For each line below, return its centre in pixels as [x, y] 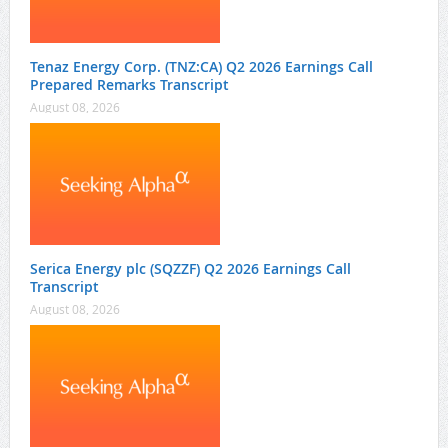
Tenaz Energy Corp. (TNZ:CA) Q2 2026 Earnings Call [201, 67]
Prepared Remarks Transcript [129, 85]
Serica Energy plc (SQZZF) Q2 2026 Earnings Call [190, 269]
